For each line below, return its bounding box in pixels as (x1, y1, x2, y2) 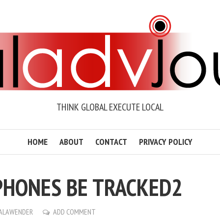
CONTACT (95, 136, 127, 147)
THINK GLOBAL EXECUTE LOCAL (56, 101, 164, 113)
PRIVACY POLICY (139, 136, 192, 147)
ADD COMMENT (53, 207, 96, 217)
